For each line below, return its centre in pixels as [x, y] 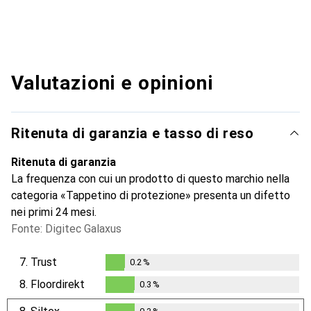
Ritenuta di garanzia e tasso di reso [133, 133]
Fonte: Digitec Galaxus [66, 228]
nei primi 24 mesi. [54, 212]
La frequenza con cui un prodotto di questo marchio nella [150, 178]
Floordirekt [58, 284]
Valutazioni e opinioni [112, 83]
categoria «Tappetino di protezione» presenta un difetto [151, 195]
